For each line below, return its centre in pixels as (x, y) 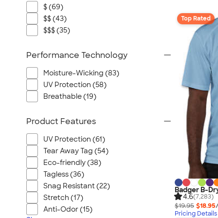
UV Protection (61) (74, 139)
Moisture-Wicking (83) (81, 73)
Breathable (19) (70, 96)
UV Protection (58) (75, 85)
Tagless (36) (64, 174)
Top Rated (196, 19)
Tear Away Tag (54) (76, 151)
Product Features (61, 121)
